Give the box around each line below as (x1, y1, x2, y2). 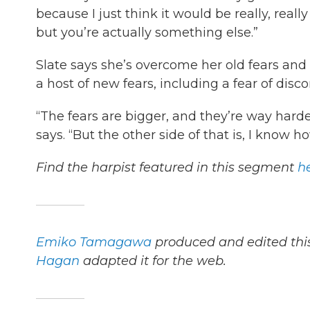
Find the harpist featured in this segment (36, 160, 298, 175)
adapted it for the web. (80, 253, 226, 268)
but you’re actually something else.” (36, 25, 258, 40)
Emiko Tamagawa (36, 235, 152, 250)
